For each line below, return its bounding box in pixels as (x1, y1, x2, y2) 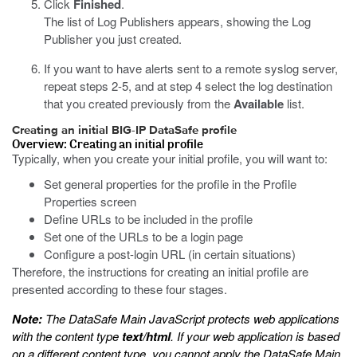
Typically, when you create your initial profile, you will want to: (12, 150, 328, 167)
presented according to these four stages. (12, 280, 227, 297)
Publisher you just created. (44, 30, 182, 47)
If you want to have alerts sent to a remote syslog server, (44, 60, 338, 76)
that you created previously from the (44, 95, 233, 112)
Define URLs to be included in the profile (44, 210, 253, 227)
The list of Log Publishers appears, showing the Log (44, 13, 311, 29)
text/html (122, 328, 171, 345)
